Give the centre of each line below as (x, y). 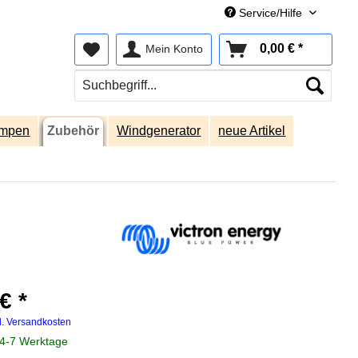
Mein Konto (175, 49)
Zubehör (74, 131)
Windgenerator (159, 131)
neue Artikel (252, 131)
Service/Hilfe (271, 13)
